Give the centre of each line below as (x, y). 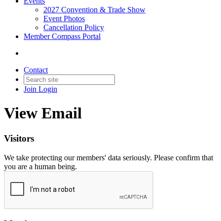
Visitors (19, 138)
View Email (43, 113)
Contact (36, 70)
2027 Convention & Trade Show (94, 10)
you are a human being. (40, 166)
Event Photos (64, 18)
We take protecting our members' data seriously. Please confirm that (109, 157)
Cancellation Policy (74, 27)
